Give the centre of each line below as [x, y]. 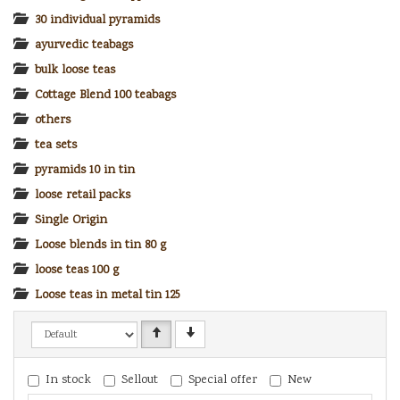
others [53, 120]
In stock [68, 380]
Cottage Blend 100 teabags [105, 95]
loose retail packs [83, 195]
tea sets [56, 145]
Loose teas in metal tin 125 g [112, 295]
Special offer [223, 380]
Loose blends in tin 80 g [100, 245]
